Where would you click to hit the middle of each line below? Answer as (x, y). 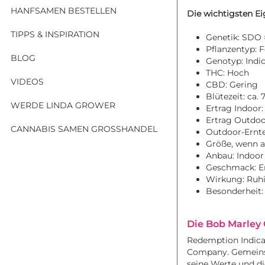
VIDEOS (27, 81)
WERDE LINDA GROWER (63, 105)
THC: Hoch (227, 73)
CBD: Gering (232, 85)
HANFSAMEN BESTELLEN (64, 10)
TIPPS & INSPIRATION (55, 34)
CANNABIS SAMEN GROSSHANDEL (82, 129)
